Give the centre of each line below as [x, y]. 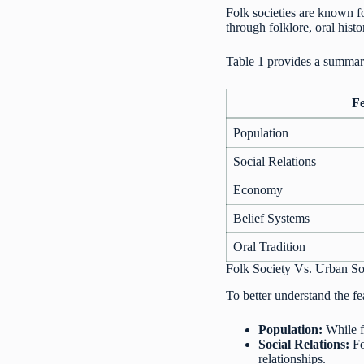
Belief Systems [272, 219]
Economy [258, 190]
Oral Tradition [270, 247]
